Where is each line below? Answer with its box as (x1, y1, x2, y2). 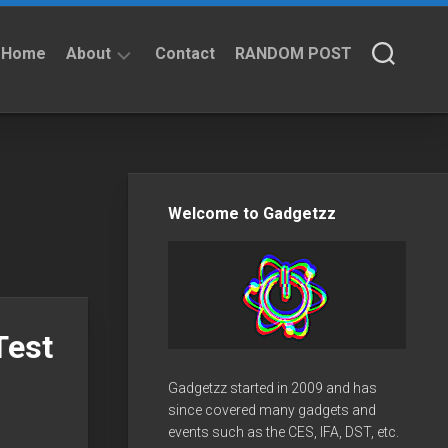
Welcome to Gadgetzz (168, 203, 336, 223)
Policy (86, 170, 128, 186)
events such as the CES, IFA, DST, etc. (168, 423, 399, 440)
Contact (155, 44, 215, 63)
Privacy (86, 150, 136, 166)
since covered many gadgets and (168, 401, 376, 418)
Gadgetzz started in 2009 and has (168, 379, 377, 396)
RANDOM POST (235, 44, 352, 63)
